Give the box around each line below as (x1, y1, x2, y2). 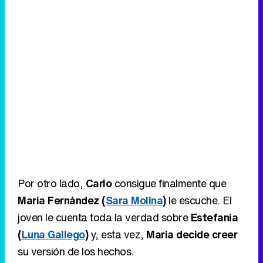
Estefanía (190, 210, 238, 225)
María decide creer (146, 227, 237, 242)
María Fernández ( (18, 193, 106, 208)
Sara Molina (105, 193, 163, 208)
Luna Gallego (21, 227, 85, 242)
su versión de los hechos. (18, 244, 134, 259)
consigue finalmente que (112, 176, 226, 191)
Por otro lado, (18, 176, 86, 191)
